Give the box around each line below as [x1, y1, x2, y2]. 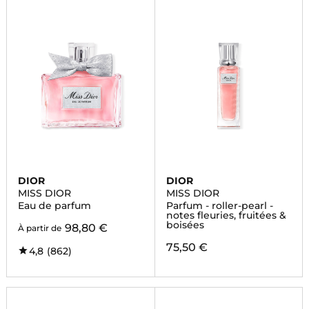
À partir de [17, 223, 61, 233]
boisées [166, 219, 204, 231]
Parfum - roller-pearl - [166, 199, 273, 212]
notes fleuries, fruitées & [166, 209, 286, 221]
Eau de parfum [17, 199, 91, 212]
